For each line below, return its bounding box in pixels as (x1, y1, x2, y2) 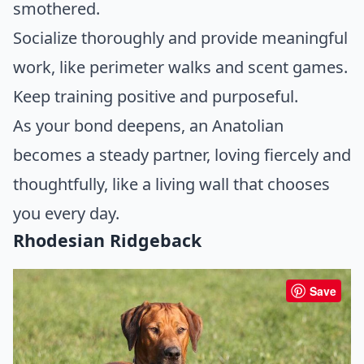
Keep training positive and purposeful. (13, 85, 298, 108)
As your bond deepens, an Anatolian (13, 115, 284, 137)
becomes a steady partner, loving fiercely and (13, 144, 351, 167)
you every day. (13, 202, 119, 225)
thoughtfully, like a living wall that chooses (13, 173, 330, 196)
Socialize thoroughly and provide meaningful (13, 27, 348, 50)
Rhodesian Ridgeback (13, 228, 201, 253)
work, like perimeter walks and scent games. (13, 56, 348, 79)
